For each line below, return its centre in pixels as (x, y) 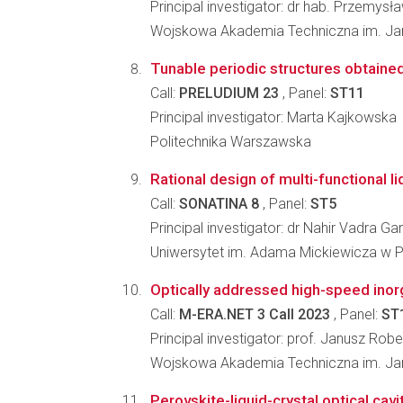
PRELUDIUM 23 (229, 93)
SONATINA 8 (219, 204)
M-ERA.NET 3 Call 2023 (255, 314)
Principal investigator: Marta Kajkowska (273, 117)
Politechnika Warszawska (231, 142)
